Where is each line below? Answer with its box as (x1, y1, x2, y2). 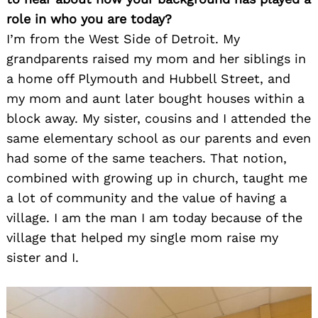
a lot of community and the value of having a (6, 190, 287, 205)
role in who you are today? (6, 11, 172, 26)
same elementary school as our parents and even (6, 131, 311, 146)
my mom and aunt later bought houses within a (6, 91, 305, 106)
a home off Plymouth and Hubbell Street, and (6, 71, 290, 86)
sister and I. (6, 250, 79, 265)
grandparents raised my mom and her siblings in (6, 51, 306, 66)
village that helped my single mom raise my (6, 230, 278, 245)
